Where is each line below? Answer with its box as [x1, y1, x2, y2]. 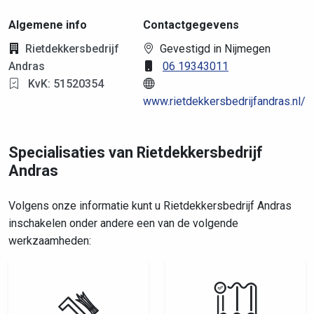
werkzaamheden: [8, 234, 91, 247]
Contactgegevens [143, 18, 239, 32]
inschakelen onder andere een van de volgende [8, 217, 238, 230]
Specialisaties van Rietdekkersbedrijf [8, 144, 263, 161]
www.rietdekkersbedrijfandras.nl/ [143, 95, 306, 108]
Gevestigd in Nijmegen [160, 42, 271, 55]
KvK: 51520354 [25, 77, 104, 90]
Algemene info [8, 18, 87, 32]
